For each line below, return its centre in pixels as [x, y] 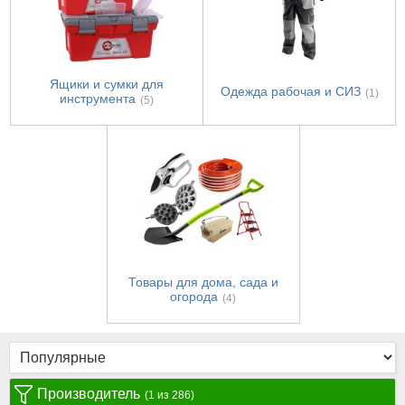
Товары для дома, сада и [203, 283]
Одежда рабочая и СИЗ [290, 92]
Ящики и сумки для [107, 85]
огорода [194, 297]
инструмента [98, 99]
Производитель [89, 394]
